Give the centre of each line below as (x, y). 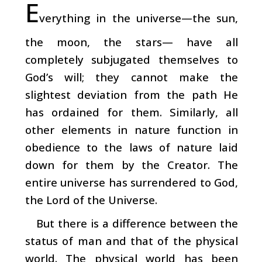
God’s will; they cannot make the (132, 77)
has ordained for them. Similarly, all (132, 112)
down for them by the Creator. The (132, 164)
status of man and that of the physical (132, 240)
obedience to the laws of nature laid (132, 147)
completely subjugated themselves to (132, 59)
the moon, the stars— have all (132, 42)
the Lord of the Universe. (91, 199)
